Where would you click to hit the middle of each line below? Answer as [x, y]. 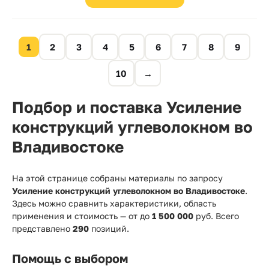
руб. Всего [216, 216]
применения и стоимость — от [76, 216]
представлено [42, 228]
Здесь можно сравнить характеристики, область [114, 203]
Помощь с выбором [70, 258]
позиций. [109, 228]
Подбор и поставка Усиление [127, 107]
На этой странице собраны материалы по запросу [117, 178]
